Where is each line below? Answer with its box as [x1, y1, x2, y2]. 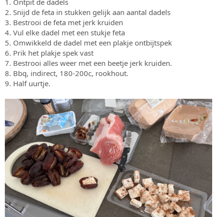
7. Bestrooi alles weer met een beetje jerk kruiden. [5, 58, 172, 68]
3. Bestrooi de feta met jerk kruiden [5, 17, 123, 27]
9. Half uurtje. [5, 78, 50, 88]
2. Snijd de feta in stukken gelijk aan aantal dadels [5, 7, 170, 17]
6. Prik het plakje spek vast [5, 47, 93, 58]
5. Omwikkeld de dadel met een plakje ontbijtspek [5, 37, 172, 47]
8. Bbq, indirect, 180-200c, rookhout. [5, 68, 128, 78]
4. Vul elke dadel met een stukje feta [5, 27, 125, 37]
